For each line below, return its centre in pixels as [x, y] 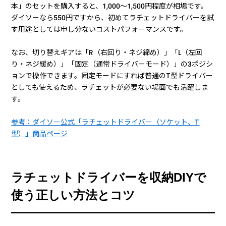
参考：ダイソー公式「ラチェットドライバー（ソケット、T [105, 122]
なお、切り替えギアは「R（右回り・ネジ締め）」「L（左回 [107, 52]
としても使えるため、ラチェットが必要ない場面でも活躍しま [110, 87]
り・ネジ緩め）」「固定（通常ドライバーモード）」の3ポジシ [112, 64]
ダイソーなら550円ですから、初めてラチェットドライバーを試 [113, 17]
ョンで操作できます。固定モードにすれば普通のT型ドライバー [112, 75]
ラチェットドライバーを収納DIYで [109, 178]
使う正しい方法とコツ [73, 195]
